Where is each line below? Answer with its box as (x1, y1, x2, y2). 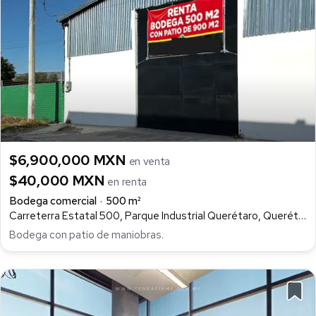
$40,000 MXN (9, 171, 108, 190)
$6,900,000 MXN (9, 151, 129, 170)
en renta (107, 175, 147, 190)
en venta (128, 154, 171, 169)
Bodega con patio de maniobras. (9, 227, 164, 242)
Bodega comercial (9, 194, 97, 209)
